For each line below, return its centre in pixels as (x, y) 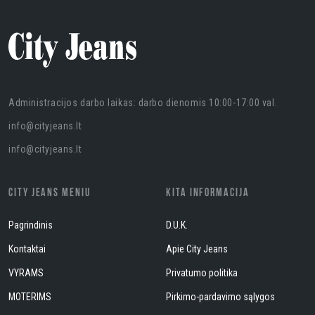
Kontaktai (27, 249)
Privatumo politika (202, 273)
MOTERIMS (30, 297)
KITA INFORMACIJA (208, 193)
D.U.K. (177, 225)
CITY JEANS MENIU (50, 193)
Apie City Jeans (197, 249)
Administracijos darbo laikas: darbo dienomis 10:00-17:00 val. (143, 103)
